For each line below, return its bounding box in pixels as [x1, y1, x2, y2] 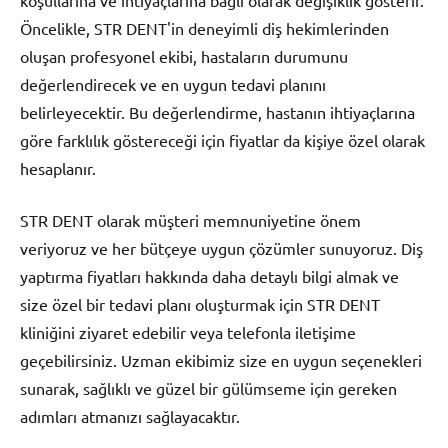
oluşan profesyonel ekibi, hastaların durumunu [20, 45, 348, 66]
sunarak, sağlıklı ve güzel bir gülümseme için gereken [20, 377, 397, 398]
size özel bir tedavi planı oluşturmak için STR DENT [20, 293, 380, 314]
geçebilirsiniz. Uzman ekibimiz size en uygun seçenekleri [20, 349, 422, 370]
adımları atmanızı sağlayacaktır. [20, 405, 240, 426]
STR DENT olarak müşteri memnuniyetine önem [20, 209, 361, 230]
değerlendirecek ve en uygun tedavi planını [20, 73, 326, 94]
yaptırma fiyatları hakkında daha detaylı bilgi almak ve [20, 265, 399, 286]
